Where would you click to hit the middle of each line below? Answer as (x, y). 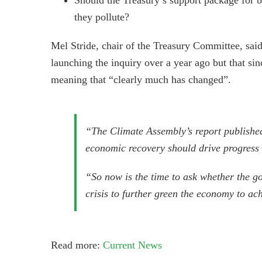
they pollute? (102, 17)
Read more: (77, 245)
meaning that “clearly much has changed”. (141, 79)
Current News (132, 245)
